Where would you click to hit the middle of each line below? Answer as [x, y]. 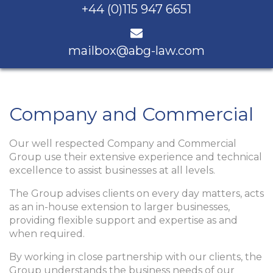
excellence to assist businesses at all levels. [112, 170]
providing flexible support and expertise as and [123, 220]
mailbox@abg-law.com [136, 51]
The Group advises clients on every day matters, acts [136, 193]
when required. [47, 234]
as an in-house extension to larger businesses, [119, 207]
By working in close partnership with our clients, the [136, 257]
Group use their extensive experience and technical [136, 157]
